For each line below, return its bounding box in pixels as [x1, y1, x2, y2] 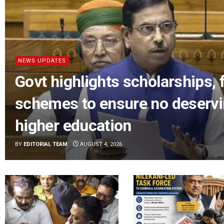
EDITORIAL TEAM [23, 140, 67, 147]
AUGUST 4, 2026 [78, 140, 122, 147]
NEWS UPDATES [18, 57, 66, 64]
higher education [15, 115, 131, 135]
